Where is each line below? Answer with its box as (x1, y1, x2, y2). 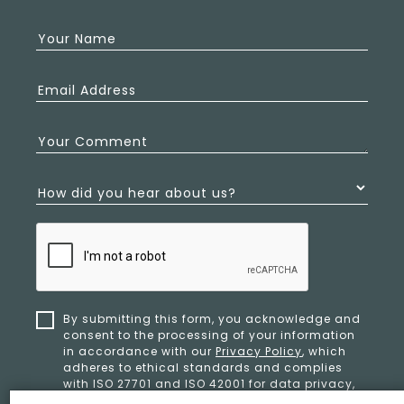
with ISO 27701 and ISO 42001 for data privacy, (63, 376, 355, 392)
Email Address (38, 81, 136, 100)
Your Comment (38, 133, 148, 151)
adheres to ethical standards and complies (63, 360, 343, 376)
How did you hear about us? (38, 184, 236, 203)
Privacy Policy (216, 344, 302, 360)
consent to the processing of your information (63, 327, 355, 344)
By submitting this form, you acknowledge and (63, 311, 361, 327)
